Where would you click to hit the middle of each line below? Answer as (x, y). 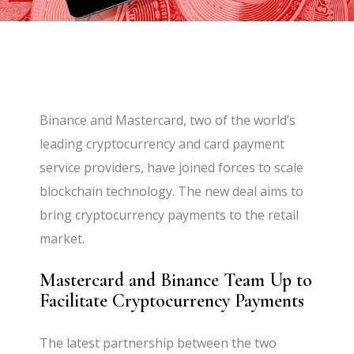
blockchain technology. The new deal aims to (172, 191)
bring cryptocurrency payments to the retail (169, 215)
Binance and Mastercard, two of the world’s (168, 120)
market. (64, 239)
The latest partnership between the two (158, 343)
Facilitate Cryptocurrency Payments (175, 301)
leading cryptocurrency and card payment (162, 144)
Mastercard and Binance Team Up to (176, 280)
